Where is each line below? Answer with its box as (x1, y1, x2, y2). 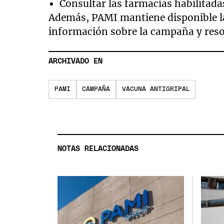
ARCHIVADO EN (48, 57, 103, 65)
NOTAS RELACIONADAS (57, 145, 139, 153)
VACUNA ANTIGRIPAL (121, 86, 190, 93)
